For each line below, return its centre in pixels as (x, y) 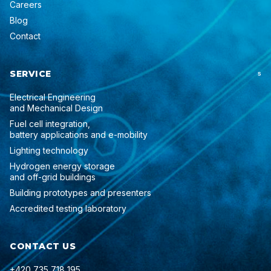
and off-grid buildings (53, 177)
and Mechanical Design (56, 108)
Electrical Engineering (53, 97)
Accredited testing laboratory (68, 208)
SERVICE (31, 73)
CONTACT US (43, 246)
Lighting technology (49, 150)
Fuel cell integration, (50, 123)
